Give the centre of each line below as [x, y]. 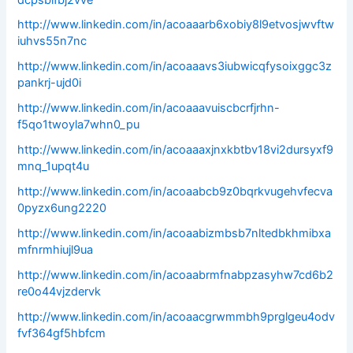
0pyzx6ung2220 [62, 208]
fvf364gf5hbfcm [62, 333]
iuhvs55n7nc [52, 41]
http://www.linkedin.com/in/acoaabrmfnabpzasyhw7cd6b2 [176, 275]
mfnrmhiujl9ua [56, 250]
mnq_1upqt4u [54, 167]
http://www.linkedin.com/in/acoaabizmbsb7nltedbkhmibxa [175, 234]
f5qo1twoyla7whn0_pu [79, 125]
